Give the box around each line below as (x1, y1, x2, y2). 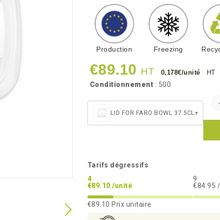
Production (96, 45, 132, 53)
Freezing (153, 45, 183, 53)
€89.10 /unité (87, 182, 132, 190)
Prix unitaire (110, 200, 152, 208)
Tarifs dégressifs (87, 161, 148, 169)
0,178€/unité (161, 69, 202, 76)
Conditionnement (89, 81, 153, 88)
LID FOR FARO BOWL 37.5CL (110, 109, 195, 116)
